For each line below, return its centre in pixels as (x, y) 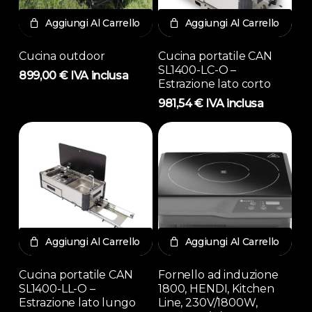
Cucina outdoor (62, 56)
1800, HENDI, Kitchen (216, 289)
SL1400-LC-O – (197, 70)
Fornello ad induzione (218, 275)
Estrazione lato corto (214, 84)
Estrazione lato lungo (77, 303)
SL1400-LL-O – (57, 289)
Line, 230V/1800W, (208, 303)
